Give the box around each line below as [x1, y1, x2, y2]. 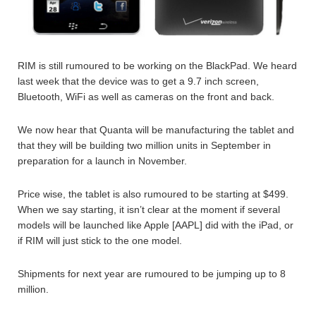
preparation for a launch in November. [18, 154, 187, 166]
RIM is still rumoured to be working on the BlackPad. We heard [18, 59, 297, 71]
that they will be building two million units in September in [18, 139, 271, 151]
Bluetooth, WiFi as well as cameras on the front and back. [18, 90, 274, 102]
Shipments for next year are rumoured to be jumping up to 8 [18, 267, 286, 279]
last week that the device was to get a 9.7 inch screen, [18, 75, 259, 87]
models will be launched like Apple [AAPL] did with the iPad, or [18, 219, 293, 231]
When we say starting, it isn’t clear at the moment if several [18, 203, 280, 215]
